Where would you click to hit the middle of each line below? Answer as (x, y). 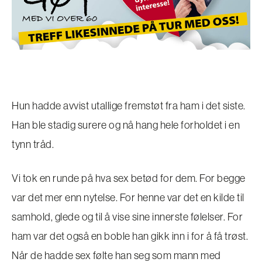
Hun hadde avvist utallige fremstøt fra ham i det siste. (129, 106)
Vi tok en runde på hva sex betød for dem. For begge (129, 178)
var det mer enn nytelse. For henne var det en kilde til (128, 197)
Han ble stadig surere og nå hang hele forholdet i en (126, 125)
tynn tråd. (33, 144)
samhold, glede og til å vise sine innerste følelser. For (127, 217)
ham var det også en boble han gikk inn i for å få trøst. (130, 236)
